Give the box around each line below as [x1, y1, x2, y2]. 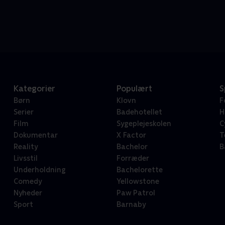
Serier [13, 108, 34, 117]
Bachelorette [116, 166, 163, 174]
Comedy [13, 177, 42, 186]
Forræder [116, 154, 149, 163]
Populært [116, 84, 152, 94]
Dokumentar [13, 131, 58, 140]
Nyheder [13, 189, 42, 197]
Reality [13, 143, 38, 151]
